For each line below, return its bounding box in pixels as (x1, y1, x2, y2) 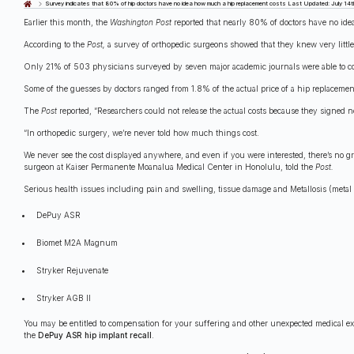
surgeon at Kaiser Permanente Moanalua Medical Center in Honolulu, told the (24, 161, 315, 171)
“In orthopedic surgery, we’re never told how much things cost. (24, 127, 259, 137)
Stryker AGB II (36, 292, 92, 303)
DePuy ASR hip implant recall (38, 330, 152, 340)
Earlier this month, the (24, 17, 110, 27)
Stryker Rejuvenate (36, 265, 109, 275)
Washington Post (110, 17, 171, 27)
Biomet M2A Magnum (36, 237, 119, 247)
